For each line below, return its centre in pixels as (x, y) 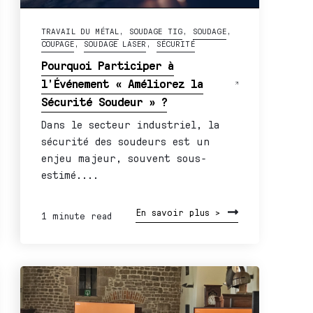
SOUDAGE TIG (156, 31)
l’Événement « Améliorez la (122, 83)
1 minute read (76, 216)
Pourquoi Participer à (107, 65)
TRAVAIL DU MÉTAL (80, 31)
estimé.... (70, 175)
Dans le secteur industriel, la (130, 124)
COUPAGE (57, 44)
